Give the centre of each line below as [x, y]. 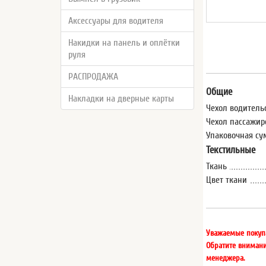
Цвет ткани [227, 180]
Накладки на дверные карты [121, 99]
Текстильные [231, 150]
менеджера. [226, 258]
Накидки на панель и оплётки [124, 43]
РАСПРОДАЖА [93, 77]
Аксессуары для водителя [116, 21]
